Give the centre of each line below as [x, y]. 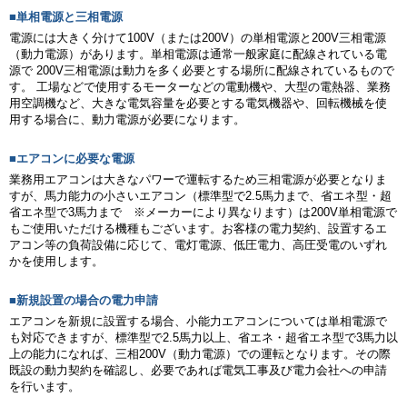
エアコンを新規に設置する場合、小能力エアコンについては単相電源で [198, 322]
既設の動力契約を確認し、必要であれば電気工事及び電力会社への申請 [198, 371]
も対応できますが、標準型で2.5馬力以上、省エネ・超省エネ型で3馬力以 [203, 338]
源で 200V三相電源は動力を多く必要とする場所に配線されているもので [202, 71]
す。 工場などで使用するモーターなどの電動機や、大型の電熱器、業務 [200, 87]
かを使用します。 [56, 262]
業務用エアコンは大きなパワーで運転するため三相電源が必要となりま [198, 180]
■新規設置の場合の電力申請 [84, 301]
